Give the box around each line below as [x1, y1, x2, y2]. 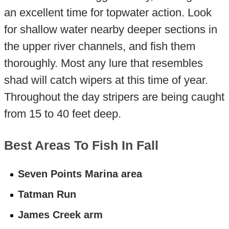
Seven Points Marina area [18, 168, 143, 180]
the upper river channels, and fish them [4, 39, 195, 53]
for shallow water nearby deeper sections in [4, 22, 217, 36]
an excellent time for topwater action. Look [4, 6, 212, 19]
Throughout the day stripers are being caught [4, 90, 224, 103]
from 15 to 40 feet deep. [4, 107, 121, 120]
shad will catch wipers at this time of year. [4, 73, 208, 86]
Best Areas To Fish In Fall [4, 138, 158, 152]
